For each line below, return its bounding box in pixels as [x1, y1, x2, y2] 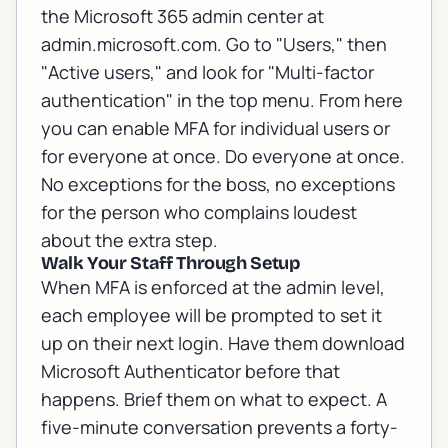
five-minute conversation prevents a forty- [41, 415, 398, 440]
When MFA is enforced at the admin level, [41, 275, 385, 300]
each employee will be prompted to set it [41, 303, 382, 328]
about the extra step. [41, 228, 218, 253]
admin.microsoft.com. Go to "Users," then [41, 32, 387, 57]
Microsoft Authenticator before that [41, 359, 340, 384]
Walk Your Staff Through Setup [41, 252, 300, 275]
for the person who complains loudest [41, 200, 357, 225]
